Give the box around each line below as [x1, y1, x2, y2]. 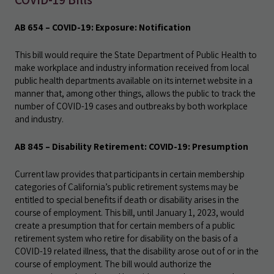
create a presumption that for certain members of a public [15, 219, 235, 231]
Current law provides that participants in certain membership [15, 168, 245, 180]
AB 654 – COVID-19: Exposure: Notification [15, 21, 191, 33]
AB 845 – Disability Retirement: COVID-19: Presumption [15, 140, 248, 152]
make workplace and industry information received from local [15, 61, 249, 73]
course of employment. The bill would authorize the [15, 257, 212, 270]
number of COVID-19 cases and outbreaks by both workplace [15, 100, 248, 112]
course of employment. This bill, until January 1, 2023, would [15, 206, 244, 218]
